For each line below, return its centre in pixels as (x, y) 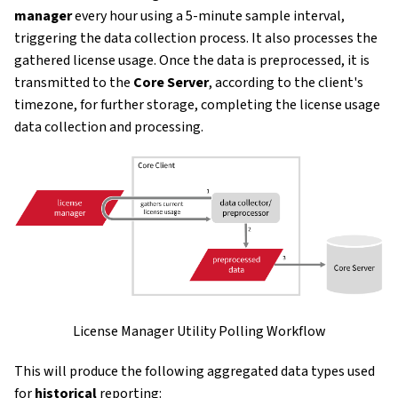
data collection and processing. (109, 127)
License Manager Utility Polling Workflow (199, 331)
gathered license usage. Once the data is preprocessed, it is (192, 60)
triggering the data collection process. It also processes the (196, 38)
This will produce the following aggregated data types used (195, 371)
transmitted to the (74, 82)
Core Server (171, 82)
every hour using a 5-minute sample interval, (208, 16)
